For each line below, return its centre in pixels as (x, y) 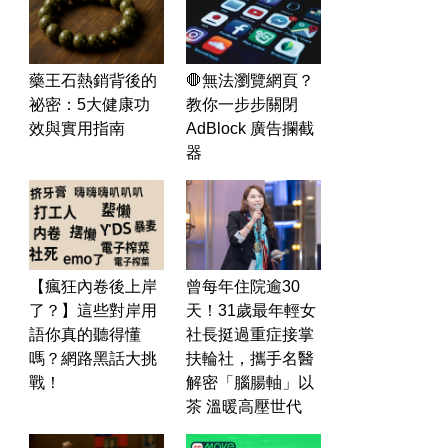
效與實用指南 (77, 128)
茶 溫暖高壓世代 (244, 406)
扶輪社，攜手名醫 (250, 358)
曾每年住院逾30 (243, 286)
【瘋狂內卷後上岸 (93, 286)
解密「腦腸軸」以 (250, 382)
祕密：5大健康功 (89, 104)
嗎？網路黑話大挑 (93, 358)
